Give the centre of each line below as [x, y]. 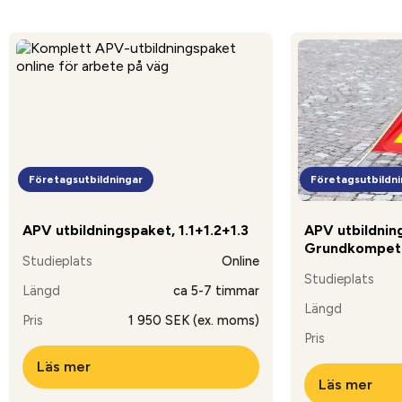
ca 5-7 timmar [216, 291]
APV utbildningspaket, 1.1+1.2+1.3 [135, 231]
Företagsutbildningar [86, 180]
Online [240, 262]
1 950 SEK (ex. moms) [193, 321]
